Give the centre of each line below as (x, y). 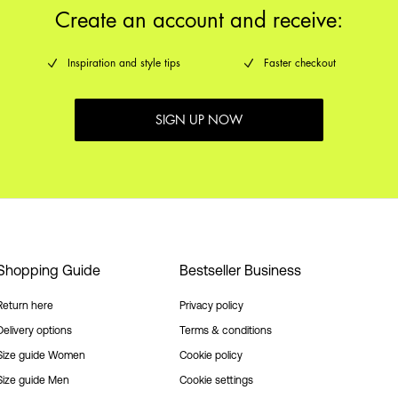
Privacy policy (211, 306)
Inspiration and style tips (124, 63)
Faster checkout (300, 63)
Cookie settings (216, 380)
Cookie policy (211, 355)
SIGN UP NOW (199, 119)
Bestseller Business (240, 270)
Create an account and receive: (199, 20)
